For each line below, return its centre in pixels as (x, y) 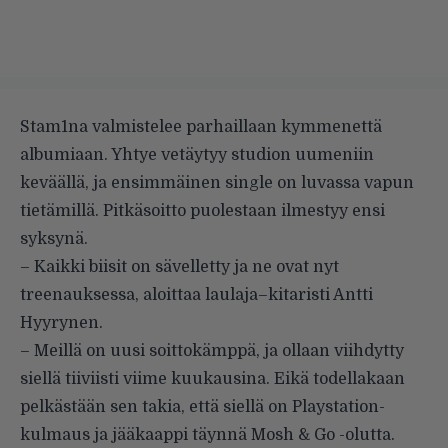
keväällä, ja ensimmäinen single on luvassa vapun (217, 182)
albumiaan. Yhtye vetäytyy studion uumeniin (197, 154)
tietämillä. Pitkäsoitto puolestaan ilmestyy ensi (202, 210)
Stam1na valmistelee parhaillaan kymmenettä (201, 126)
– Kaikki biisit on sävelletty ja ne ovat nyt (179, 266)
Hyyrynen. (61, 322)
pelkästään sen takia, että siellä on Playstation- (202, 406)
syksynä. (54, 238)
